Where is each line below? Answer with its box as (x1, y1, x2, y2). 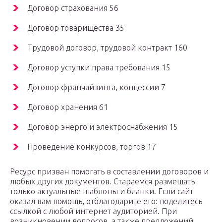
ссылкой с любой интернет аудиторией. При (10, 207, 177, 216)
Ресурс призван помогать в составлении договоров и (10, 167, 209, 176)
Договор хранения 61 (27, 103, 108, 112)
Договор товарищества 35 (27, 23, 124, 33)
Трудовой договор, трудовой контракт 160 (27, 43, 187, 53)
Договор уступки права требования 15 (27, 63, 170, 72)
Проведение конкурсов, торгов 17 (27, 142, 156, 152)
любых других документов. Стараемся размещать (10, 177, 195, 186)
